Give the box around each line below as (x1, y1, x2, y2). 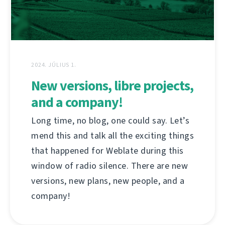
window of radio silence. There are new (31, 160, 188, 172)
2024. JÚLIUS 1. (31, 61, 76, 69)
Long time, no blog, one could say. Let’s (31, 115, 189, 127)
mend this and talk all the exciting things (31, 130, 194, 142)
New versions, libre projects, (31, 76, 193, 95)
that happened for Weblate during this (31, 145, 184, 157)
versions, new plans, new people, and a (31, 175, 184, 187)
